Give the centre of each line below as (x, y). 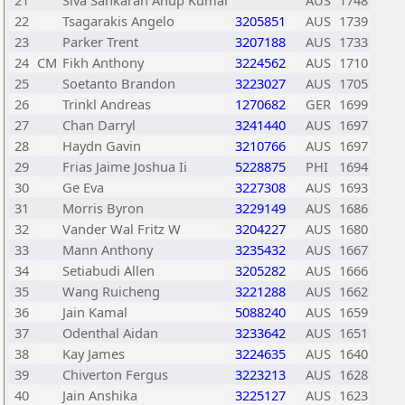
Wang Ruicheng (111, 291)
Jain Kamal (95, 312)
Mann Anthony (108, 250)
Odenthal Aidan (110, 333)
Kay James (94, 353)
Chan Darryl (99, 125)
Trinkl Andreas (107, 104)
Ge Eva (83, 187)
